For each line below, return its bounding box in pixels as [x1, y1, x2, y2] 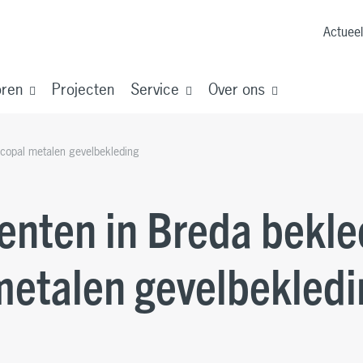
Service [130, 79, 179, 100]
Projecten [52, 79, 114, 100]
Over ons [208, 79, 265, 100]
